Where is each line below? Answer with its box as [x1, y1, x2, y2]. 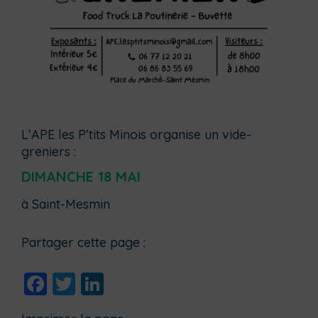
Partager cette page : [21, 234, 146, 251]
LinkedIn [104, 270, 190, 299]
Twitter [75, 270, 148, 299]
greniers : [21, 143, 76, 160]
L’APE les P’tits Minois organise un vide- [21, 126, 251, 143]
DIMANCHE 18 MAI [21, 168, 141, 186]
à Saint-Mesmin [21, 196, 110, 213]
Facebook [47, 270, 150, 299]
